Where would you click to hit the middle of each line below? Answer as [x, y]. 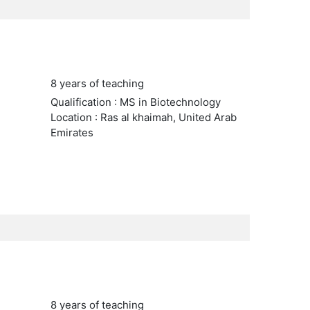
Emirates [72, 133]
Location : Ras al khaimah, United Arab [143, 117]
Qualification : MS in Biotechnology [135, 102]
